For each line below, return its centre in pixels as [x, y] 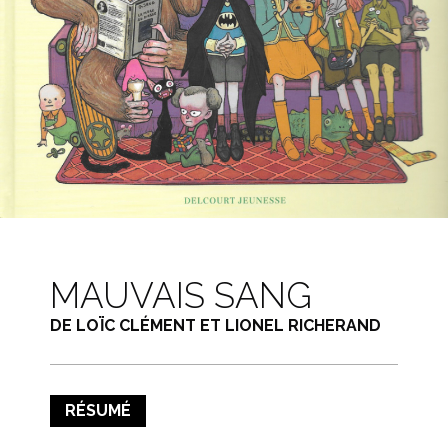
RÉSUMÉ [98, 410]
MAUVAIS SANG [181, 295]
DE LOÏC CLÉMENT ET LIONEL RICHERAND [215, 325]
